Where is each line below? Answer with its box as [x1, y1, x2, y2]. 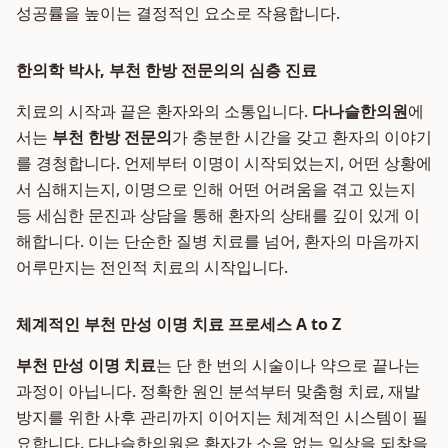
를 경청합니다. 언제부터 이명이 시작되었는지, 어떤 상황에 [16, 152, 432, 174]
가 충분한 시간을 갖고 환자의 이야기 [172, 126, 432, 148]
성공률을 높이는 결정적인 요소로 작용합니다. [16, 2, 340, 24]
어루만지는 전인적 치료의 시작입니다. [16, 256, 288, 278]
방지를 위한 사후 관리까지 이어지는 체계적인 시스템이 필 [16, 406, 428, 428]
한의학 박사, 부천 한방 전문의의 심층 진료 [16, 59, 317, 81]
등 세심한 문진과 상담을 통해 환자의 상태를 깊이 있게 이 [16, 204, 420, 226]
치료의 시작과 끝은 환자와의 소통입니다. [16, 100, 312, 122]
